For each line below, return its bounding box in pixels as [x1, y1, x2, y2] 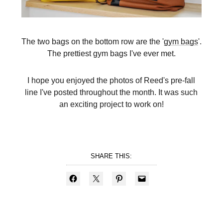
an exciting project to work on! [59, 99, 164, 109]
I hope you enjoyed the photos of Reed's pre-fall [27, 75, 196, 85]
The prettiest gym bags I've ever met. [47, 48, 176, 58]
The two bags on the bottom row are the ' [21, 36, 164, 46]
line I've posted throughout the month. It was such [25, 87, 198, 97]
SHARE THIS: [91, 152, 132, 160]
